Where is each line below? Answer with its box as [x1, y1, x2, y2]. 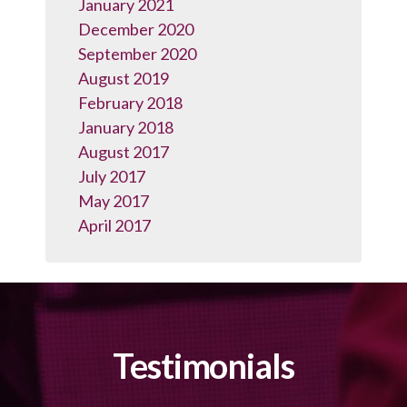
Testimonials [113, 344, 294, 387]
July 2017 [78, 166, 145, 186]
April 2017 [78, 215, 151, 235]
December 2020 [78, 19, 194, 39]
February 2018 [78, 93, 183, 113]
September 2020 [78, 44, 196, 64]
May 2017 [78, 191, 149, 211]
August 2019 [78, 68, 169, 88]
